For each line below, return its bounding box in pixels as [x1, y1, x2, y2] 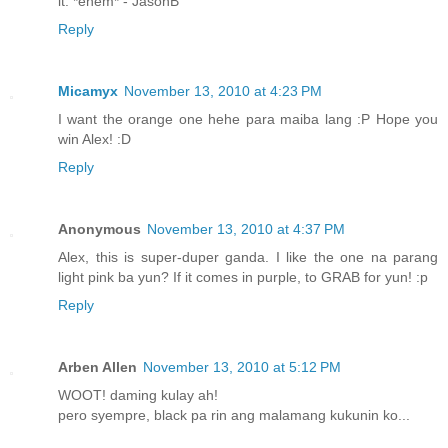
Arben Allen [58, 359, 137, 376]
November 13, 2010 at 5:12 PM [143, 359, 341, 376]
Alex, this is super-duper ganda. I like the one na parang [58, 249, 438, 266]
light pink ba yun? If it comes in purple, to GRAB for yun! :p [58, 269, 428, 286]
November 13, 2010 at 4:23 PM [124, 83, 322, 100]
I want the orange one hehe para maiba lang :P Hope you [58, 111, 438, 128]
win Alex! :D [58, 131, 131, 148]
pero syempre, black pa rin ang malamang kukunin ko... [58, 407, 410, 424]
